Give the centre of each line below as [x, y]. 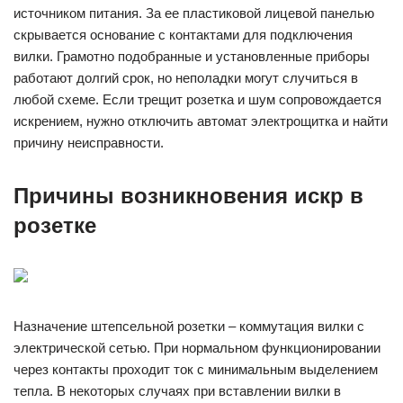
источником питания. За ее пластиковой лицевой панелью [194, 13]
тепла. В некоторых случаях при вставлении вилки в [177, 391]
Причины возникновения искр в [188, 196]
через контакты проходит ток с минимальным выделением [196, 369]
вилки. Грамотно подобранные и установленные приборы [192, 56]
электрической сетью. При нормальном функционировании [197, 348]
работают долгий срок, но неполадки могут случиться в [186, 78]
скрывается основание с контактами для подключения [183, 35]
